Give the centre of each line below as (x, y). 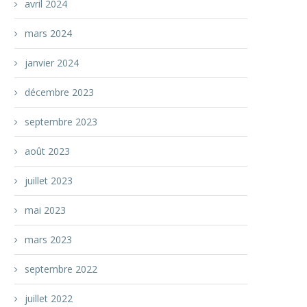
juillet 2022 (49, 298)
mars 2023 (48, 240)
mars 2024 (48, 33)
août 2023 (47, 151)
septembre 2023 (61, 122)
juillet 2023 (49, 181)
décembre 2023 (59, 92)
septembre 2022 (61, 269)
